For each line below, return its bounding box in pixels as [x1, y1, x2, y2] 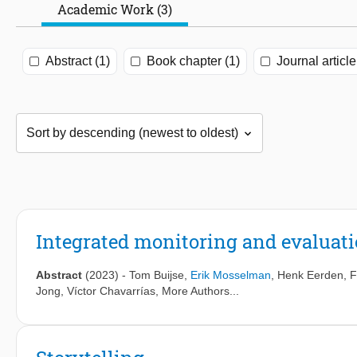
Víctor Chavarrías [67, 284, 155, 298]
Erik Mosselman [190, 269, 271, 282]
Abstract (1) [45, 54, 110, 69]
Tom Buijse [129, 269, 184, 282]
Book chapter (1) [147, 54, 240, 69]
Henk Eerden [277, 269, 343, 282]
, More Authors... [155, 284, 239, 298]
